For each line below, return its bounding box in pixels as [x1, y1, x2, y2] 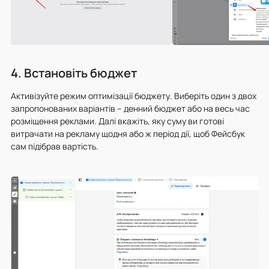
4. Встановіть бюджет [11, 65, 137, 82]
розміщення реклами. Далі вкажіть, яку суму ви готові [11, 115, 224, 127]
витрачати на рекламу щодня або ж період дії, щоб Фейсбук [11, 128, 245, 140]
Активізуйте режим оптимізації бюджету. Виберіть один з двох [11, 90, 256, 102]
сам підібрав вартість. [11, 141, 100, 153]
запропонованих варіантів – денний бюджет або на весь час [11, 103, 250, 115]
